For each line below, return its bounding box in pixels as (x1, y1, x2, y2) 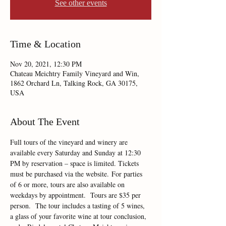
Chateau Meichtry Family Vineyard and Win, (10, 69, 139, 78)
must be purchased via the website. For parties (10, 169, 144, 179)
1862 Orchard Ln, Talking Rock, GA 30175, (10, 78, 138, 88)
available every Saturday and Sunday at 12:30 (10, 148, 143, 157)
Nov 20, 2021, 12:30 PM (10, 59, 82, 69)
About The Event (10, 117, 80, 128)
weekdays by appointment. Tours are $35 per (10, 190, 143, 200)
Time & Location (10, 39, 81, 50)
